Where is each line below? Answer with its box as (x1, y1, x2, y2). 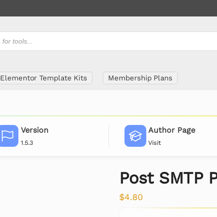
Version (20, 125, 48, 135)
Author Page (148, 125, 196, 135)
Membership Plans (108, 74, 172, 82)
